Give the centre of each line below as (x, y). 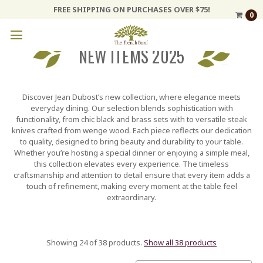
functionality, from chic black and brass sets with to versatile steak (131, 119)
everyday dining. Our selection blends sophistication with (131, 108)
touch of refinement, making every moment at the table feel (131, 186)
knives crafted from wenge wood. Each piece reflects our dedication (131, 130)
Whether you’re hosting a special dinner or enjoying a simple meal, (131, 152)
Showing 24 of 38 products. (95, 242)
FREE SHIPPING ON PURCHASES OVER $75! (131, 9)
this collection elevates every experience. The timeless (131, 163)
